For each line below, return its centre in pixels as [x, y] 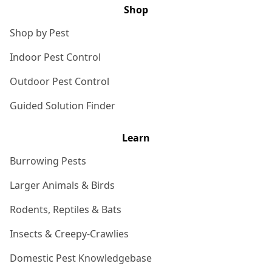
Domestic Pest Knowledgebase [81, 258]
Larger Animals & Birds [62, 185]
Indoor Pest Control [55, 57]
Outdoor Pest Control [59, 82]
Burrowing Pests [48, 161]
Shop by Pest [39, 33]
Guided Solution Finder [63, 106]
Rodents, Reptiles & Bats [66, 210]
